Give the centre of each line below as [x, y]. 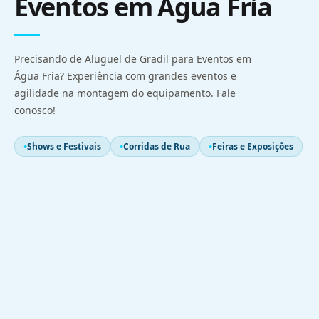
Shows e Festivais [64, 147]
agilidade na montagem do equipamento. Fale [125, 93]
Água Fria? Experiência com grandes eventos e [125, 76]
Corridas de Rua [157, 147]
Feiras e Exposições [253, 147]
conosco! [35, 110]
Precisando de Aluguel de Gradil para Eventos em [133, 59]
